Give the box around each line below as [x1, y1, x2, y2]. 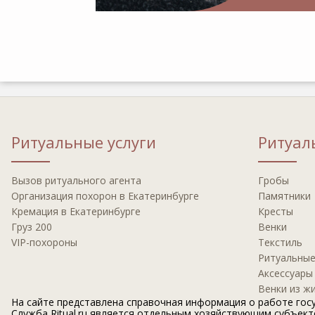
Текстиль [258, 235, 303, 249]
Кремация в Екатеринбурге [11, 204, 141, 218]
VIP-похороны [11, 235, 77, 249]
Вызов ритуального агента [11, 173, 141, 187]
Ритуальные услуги [11, 131, 156, 153]
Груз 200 [11, 219, 52, 233]
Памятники [258, 188, 311, 202]
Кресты [258, 204, 294, 218]
